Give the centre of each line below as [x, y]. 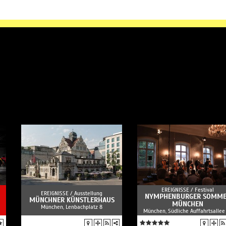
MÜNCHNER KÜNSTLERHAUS [72, 200]
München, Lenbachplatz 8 [72, 207]
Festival [204, 190]
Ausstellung [88, 193]
